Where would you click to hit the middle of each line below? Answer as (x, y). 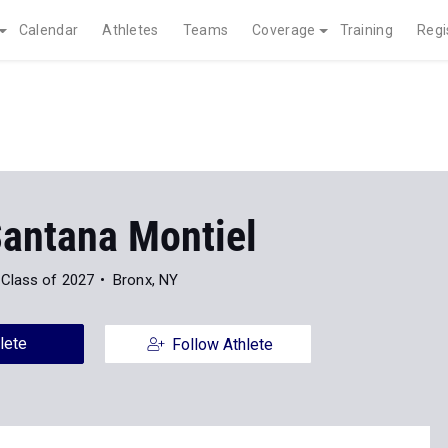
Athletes (130, 30)
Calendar (48, 30)
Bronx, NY (146, 280)
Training (366, 30)
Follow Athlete (222, 344)
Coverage (284, 30)
